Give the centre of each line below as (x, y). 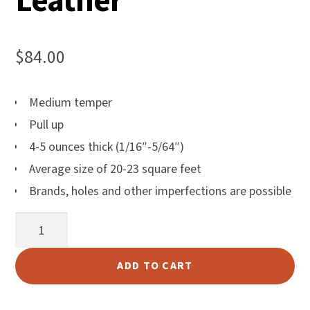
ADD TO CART (155, 266)
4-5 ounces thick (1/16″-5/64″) (107, 147)
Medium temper (71, 103)
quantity (36, 282)
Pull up (46, 125)
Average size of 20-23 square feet (115, 170)
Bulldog (35, 222)
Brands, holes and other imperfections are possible (160, 192)
